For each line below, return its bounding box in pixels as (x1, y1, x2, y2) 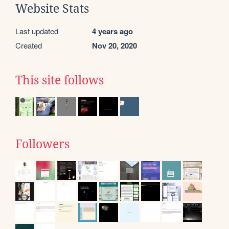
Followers (15, 137, 70, 151)
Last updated (15, 25, 58, 36)
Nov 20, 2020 (92, 39, 137, 51)
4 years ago (92, 25, 133, 37)
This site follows (15, 73, 104, 87)
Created (15, 39, 42, 51)
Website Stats (15, 2, 89, 15)
